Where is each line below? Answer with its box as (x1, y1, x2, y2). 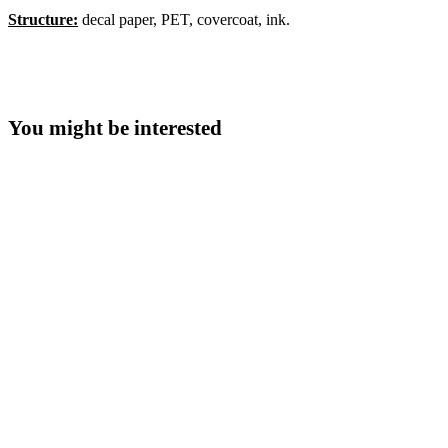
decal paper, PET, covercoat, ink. (78, 10, 290, 28)
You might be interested (8, 116, 222, 141)
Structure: (8, 10, 78, 28)
